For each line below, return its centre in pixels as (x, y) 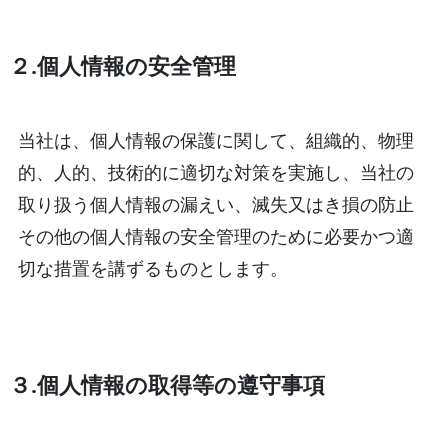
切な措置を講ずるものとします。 (152, 267)
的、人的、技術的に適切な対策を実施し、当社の (215, 171)
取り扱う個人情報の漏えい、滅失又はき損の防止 (215, 203)
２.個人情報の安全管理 (122, 65)
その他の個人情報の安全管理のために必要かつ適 (215, 235)
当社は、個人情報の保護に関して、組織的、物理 (215, 139)
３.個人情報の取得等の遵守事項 (166, 384)
